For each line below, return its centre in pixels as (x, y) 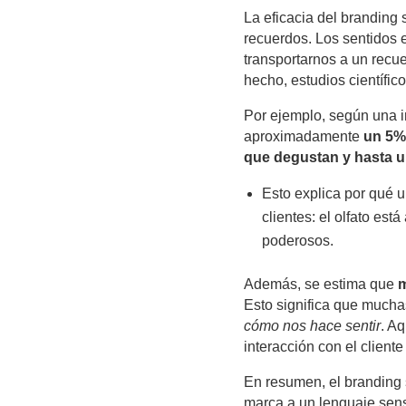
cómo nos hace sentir (312, 326)
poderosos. (297, 241)
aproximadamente (303, 137)
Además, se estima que (320, 285)
